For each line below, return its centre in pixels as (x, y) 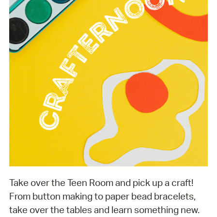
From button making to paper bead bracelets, (102, 196)
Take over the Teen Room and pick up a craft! (101, 183)
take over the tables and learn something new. (104, 210)
